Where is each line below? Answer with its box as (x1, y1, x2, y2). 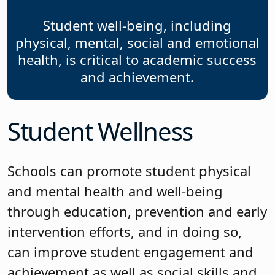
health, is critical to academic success (18, 50, 257, 69)
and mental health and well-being (7, 182, 223, 201)
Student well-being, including (43, 15, 232, 34)
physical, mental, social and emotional (15, 33, 260, 52)
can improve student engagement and (7, 242, 254, 261)
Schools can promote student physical (7, 161, 251, 180)
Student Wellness (7, 114, 193, 149)
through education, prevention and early (7, 202, 267, 221)
